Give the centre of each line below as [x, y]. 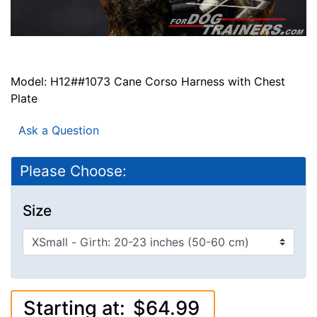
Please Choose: [73, 171]
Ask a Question [55, 130]
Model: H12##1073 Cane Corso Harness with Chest [148, 81]
